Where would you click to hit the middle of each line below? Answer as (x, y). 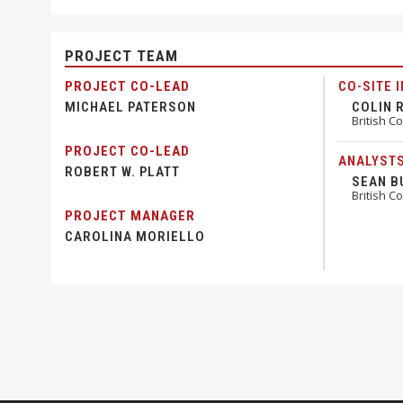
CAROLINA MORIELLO (135, 237)
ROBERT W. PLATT (122, 172)
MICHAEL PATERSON (130, 107)
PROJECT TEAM (121, 56)
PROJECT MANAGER (130, 216)
